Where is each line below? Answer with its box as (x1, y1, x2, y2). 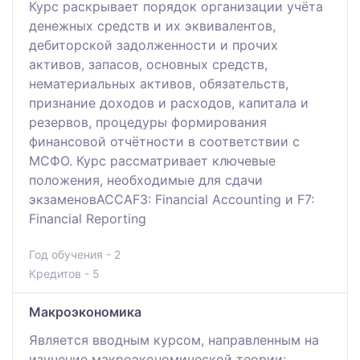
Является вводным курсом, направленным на (29, 331, 319, 348)
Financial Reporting (29, 210, 146, 227)
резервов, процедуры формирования (29, 113, 267, 130)
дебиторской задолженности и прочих (29, 36, 278, 53)
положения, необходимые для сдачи (29, 171, 263, 188)
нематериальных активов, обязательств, (29, 75, 288, 92)
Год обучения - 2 (29, 247, 121, 261)
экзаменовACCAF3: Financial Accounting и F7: (29, 190, 314, 207)
